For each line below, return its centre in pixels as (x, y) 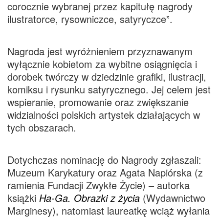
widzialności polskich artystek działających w (104, 114)
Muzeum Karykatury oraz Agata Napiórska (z (105, 172)
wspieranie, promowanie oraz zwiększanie (98, 102)
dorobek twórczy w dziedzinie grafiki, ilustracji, (107, 76)
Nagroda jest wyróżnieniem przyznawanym (100, 51)
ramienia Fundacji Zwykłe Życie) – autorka (99, 185)
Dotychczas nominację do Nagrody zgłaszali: (104, 159)
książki (23, 197)
